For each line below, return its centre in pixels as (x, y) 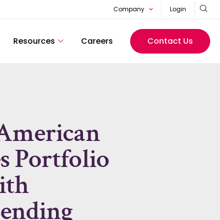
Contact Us (170, 41)
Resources (34, 41)
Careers (97, 41)
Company (129, 9)
